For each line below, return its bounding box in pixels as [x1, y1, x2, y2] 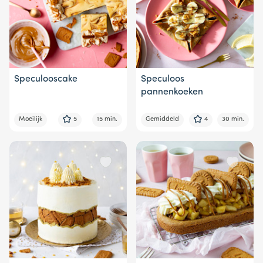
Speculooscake [14, 74, 77, 84]
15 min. [97, 116, 117, 123]
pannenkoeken [141, 87, 203, 97]
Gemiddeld [146, 116, 179, 123]
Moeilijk [19, 116, 42, 123]
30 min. [222, 116, 244, 123]
